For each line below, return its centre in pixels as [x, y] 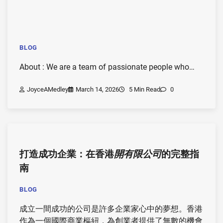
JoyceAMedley [48, 90]
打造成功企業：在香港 [67, 155]
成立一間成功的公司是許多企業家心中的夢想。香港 [111, 209]
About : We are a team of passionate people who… [107, 67]
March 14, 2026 [97, 90]
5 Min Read [144, 90]
